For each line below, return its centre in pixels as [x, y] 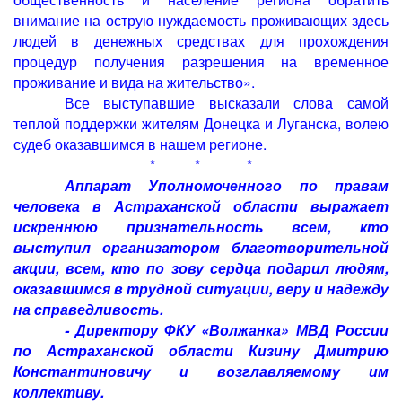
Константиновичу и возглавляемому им [201, 371]
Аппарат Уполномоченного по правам [226, 185]
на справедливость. [88, 309]
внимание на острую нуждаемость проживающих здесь [201, 20]
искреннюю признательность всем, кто [201, 227]
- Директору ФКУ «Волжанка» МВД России [226, 330]
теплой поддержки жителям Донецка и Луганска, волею [201, 123]
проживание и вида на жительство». [134, 82]
